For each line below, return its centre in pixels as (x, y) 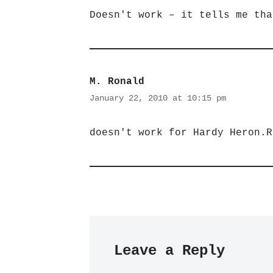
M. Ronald (117, 82)
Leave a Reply (169, 251)
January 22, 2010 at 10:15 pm (158, 98)
